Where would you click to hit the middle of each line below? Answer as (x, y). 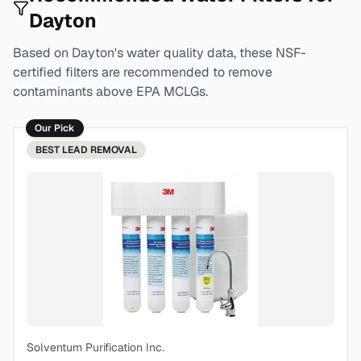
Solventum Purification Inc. (95, 347)
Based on (42, 53)
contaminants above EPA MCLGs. (110, 91)
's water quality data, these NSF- (210, 53)
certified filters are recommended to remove (143, 72)
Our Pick (55, 128)
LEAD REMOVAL (100, 150)
